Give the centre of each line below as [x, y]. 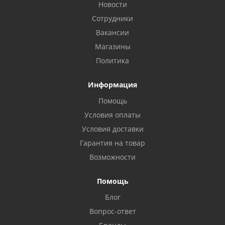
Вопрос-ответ [113, 211]
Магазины [113, 46]
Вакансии [113, 32]
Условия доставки [113, 129]
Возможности [113, 157]
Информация [113, 85]
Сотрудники [113, 18]
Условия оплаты [113, 115]
